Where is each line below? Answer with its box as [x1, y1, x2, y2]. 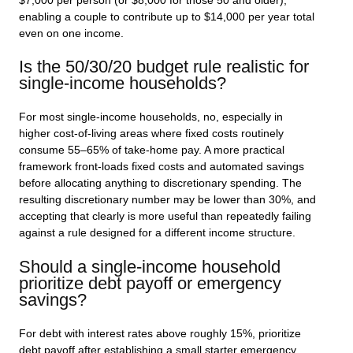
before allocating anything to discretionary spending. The [19, 177, 302, 190]
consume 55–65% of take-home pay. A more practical [19, 144, 284, 157]
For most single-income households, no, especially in [19, 111, 283, 124]
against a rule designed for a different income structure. [19, 227, 295, 240]
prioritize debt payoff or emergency [19, 273, 281, 293]
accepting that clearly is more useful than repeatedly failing [19, 210, 311, 223]
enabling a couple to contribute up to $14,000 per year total [19, 10, 314, 23]
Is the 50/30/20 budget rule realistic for [19, 57, 309, 77]
